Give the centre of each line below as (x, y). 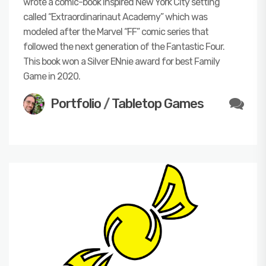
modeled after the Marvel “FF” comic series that (116, 31)
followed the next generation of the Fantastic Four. (124, 46)
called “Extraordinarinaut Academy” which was (115, 17)
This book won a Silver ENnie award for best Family (121, 61)
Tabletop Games (158, 103)
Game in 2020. (52, 76)
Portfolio (76, 103)
